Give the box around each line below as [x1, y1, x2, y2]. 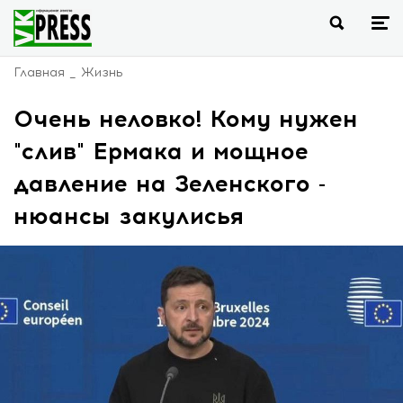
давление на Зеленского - [13, 169, 326, 198]
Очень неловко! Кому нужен [13, 104, 358, 133]
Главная [13, 65, 65, 80]
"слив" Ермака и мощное [13, 137, 309, 166]
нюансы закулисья [13, 201, 244, 230]
